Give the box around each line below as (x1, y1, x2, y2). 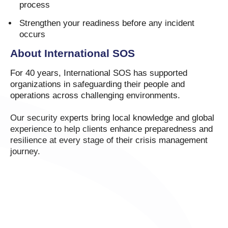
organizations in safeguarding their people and (10, 79, 185, 90)
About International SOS (10, 47, 135, 60)
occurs (19, 30, 45, 40)
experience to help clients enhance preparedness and (10, 124, 213, 134)
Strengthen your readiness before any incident (19, 18, 194, 28)
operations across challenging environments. (10, 91, 180, 101)
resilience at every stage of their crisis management (10, 135, 208, 146)
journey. (10, 147, 40, 157)
